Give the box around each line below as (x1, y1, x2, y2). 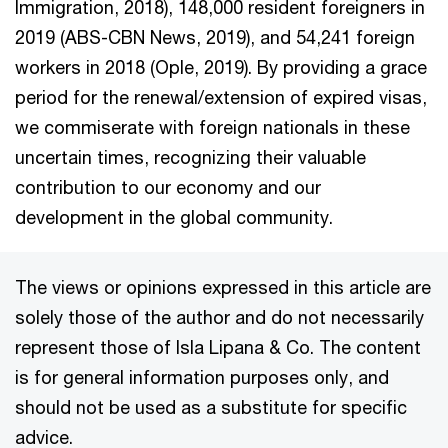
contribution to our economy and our (15, 175, 321, 198)
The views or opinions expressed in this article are (15, 275, 431, 298)
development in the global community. (15, 205, 333, 228)
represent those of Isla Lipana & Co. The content (15, 335, 421, 358)
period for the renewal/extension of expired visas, (15, 85, 427, 108)
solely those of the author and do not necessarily (15, 305, 424, 328)
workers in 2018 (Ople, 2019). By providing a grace (15, 55, 427, 78)
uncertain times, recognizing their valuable (15, 145, 366, 168)
